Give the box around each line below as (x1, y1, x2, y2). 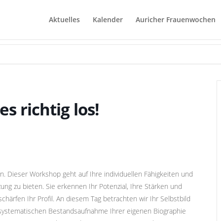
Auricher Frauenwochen (135, 15, 216, 24)
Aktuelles (48, 15, 80, 24)
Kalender (92, 15, 123, 24)
